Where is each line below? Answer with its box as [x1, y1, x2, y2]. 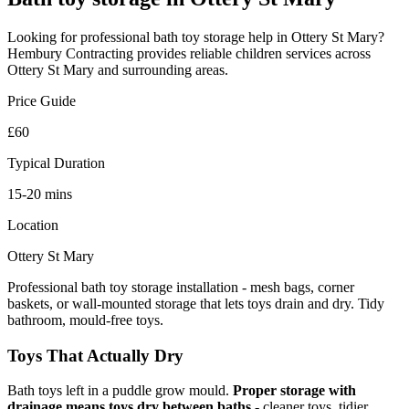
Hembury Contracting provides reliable [7, 45, 232, 61]
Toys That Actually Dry [7, 345, 184, 365]
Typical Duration [7, 154, 105, 171]
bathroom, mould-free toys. [7, 311, 163, 328]
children [236, 45, 282, 61]
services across [282, 45, 371, 61]
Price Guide [7, 92, 76, 109]
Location [7, 216, 58, 233]
